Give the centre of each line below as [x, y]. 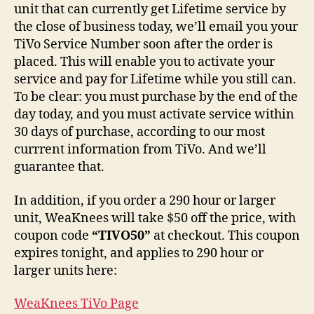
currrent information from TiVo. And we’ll [140, 150]
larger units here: [66, 271]
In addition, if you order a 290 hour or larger [145, 200]
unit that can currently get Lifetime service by [150, 9]
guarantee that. [59, 167]
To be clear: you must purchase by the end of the [156, 97]
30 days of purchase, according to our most [139, 132]
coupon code [53, 235]
